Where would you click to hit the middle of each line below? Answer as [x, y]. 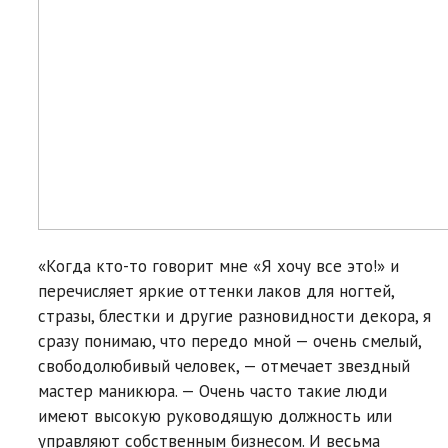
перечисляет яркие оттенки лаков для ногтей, [216, 290]
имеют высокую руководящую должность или [215, 415]
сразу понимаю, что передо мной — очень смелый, [229, 340]
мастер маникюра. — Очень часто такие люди [212, 390]
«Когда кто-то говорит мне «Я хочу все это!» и [218, 265]
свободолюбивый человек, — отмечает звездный [224, 365]
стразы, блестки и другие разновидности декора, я [234, 315]
